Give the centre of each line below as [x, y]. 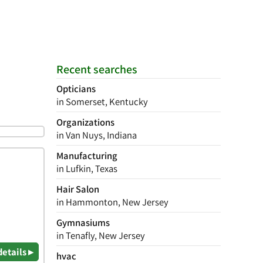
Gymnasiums [83, 222]
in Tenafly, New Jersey [101, 235]
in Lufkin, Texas [87, 168]
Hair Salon [78, 189]
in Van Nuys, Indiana [97, 135]
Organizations [85, 122]
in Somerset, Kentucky [102, 102]
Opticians [76, 89]
